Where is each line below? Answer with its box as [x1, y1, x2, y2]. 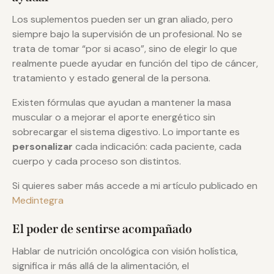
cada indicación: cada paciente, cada [73, 139, 242, 153]
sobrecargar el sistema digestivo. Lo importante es [12, 125, 240, 138]
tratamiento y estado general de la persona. [12, 71, 210, 84]
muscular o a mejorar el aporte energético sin [12, 110, 215, 124]
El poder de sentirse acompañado [12, 221, 192, 236]
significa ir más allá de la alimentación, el [12, 259, 189, 272]
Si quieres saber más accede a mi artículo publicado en [12, 179, 257, 192]
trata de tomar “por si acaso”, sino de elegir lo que [12, 42, 237, 55]
